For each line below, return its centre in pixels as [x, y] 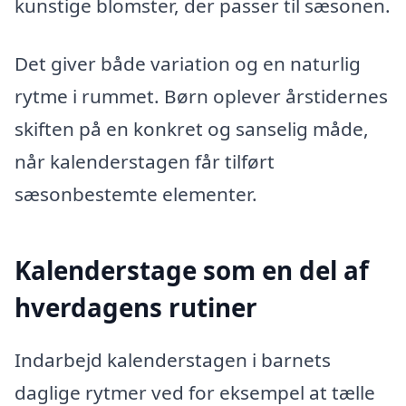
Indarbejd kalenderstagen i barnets [173, 359]
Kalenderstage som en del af [192, 271]
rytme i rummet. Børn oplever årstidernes [201, 97]
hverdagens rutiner [136, 308]
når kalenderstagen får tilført [145, 162]
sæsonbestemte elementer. [136, 194]
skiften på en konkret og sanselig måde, [192, 129]
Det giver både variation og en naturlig [188, 64]
